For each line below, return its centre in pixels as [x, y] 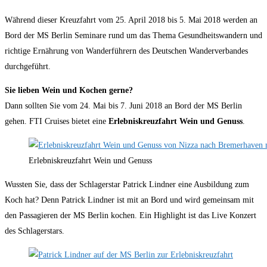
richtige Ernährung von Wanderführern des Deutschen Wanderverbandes [126, 51]
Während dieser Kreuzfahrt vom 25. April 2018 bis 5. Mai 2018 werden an [131, 20]
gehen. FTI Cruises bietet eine [57, 121]
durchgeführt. [28, 66]
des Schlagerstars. [35, 231]
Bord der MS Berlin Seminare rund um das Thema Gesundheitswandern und [133, 35]
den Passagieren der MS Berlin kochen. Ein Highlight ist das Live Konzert [131, 215]
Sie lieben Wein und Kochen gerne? [69, 90]
